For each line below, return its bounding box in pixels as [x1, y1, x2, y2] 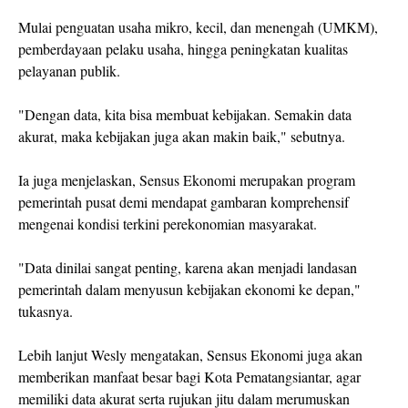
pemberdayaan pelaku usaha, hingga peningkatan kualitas [18, 39, 348, 59]
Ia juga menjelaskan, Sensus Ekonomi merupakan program [18, 170, 355, 190]
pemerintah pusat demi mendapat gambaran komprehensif [18, 192, 349, 212]
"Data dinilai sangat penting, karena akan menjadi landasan [18, 258, 357, 278]
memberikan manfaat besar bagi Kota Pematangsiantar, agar [18, 367, 361, 387]
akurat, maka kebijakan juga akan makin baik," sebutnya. [18, 127, 345, 147]
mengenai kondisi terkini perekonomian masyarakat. [18, 214, 321, 234]
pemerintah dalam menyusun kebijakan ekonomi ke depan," [18, 280, 361, 300]
